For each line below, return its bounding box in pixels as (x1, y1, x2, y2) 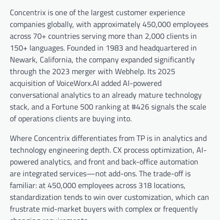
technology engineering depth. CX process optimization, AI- (10, 144, 207, 156)
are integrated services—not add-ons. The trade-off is (10, 167, 191, 180)
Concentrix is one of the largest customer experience (10, 6, 185, 19)
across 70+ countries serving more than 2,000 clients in (10, 30, 197, 42)
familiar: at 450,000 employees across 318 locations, (10, 179, 186, 192)
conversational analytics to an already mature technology (10, 89, 202, 101)
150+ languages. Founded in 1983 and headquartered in (10, 42, 197, 54)
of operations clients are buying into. (10, 112, 132, 125)
